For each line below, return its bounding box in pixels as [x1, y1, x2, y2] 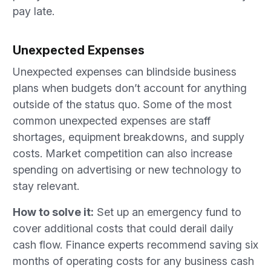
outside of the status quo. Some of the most [13, 98, 232, 111]
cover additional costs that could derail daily [13, 222, 233, 235]
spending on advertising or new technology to [13, 163, 241, 176]
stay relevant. [13, 180, 79, 192]
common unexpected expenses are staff [13, 114, 211, 127]
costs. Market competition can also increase [13, 147, 232, 160]
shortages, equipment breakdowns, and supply [13, 131, 244, 143]
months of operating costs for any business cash [13, 255, 254, 267]
